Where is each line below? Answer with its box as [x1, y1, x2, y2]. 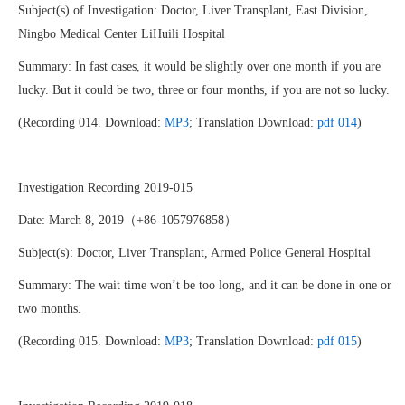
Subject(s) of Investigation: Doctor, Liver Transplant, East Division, [18, 4, 368, 17]
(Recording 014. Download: [18, 116, 165, 129]
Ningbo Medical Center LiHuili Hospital [18, 27, 225, 41]
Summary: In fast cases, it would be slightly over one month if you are [18, 60, 381, 73]
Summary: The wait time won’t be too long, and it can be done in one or [18, 278, 391, 292]
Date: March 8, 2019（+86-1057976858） [18, 213, 237, 227]
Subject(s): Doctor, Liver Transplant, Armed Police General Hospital [18, 246, 371, 259]
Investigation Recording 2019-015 [18, 181, 193, 194]
